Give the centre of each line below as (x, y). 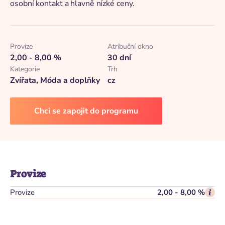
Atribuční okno (130, 46)
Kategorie (25, 69)
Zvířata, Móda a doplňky (55, 80)
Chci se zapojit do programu (86, 111)
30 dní (119, 58)
